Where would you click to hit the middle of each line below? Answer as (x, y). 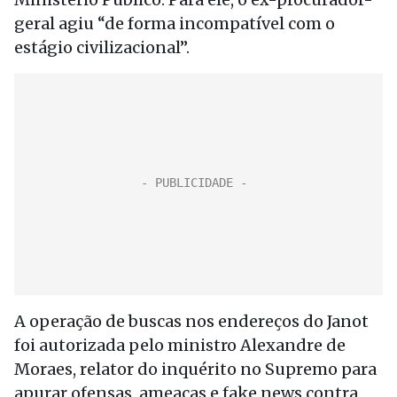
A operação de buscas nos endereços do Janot (191, 321)
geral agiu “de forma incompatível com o (175, 23)
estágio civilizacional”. (102, 47)
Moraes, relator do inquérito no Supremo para (195, 369)
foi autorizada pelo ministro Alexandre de (180, 345)
